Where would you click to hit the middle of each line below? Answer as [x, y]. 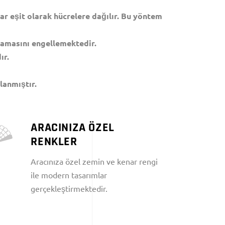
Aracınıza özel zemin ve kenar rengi [94, 161]
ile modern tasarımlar [69, 175]
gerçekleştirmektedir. [69, 188]
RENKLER [54, 142]
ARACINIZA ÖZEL [73, 128]
